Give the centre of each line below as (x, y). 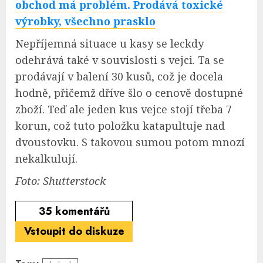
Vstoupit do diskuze (74, 231)
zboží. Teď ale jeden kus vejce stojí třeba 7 (124, 109)
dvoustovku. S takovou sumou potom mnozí (130, 142)
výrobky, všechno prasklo (85, 21)
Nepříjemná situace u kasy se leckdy (109, 43)
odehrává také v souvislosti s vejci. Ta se (120, 60)
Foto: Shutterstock (60, 181)
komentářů (81, 211)
